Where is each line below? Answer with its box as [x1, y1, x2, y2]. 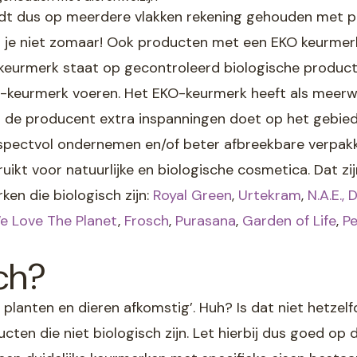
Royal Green [153, 185, 232, 205]
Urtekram [238, 185, 301, 205]
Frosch [124, 210, 169, 230]
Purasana [175, 210, 236, 230]
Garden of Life [242, 210, 336, 230]
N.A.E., [308, 185, 344, 205]
